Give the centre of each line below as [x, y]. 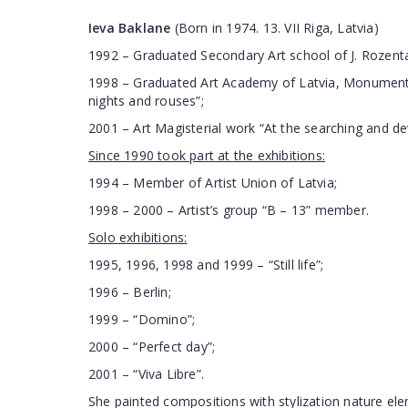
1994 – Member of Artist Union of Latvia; [213, 183]
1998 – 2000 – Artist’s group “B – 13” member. [229, 210]
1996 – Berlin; [130, 292]
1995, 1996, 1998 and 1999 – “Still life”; [206, 265]
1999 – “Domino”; [142, 319]
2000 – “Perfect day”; [152, 347]
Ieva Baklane [130, 28]
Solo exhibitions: [138, 237]
